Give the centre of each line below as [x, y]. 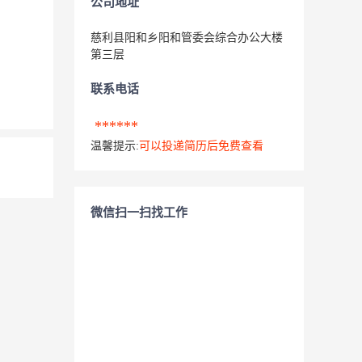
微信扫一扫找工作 [139, 213]
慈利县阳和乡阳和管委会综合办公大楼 [187, 38]
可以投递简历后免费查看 [201, 146]
